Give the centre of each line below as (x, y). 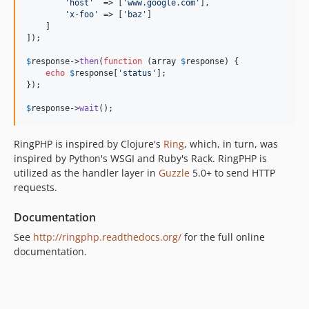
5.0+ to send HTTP (232, 173)
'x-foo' (82, 14)
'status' (137, 73)
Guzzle (174, 173)
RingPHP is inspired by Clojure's (89, 144)
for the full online (223, 237)
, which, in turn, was (231, 144)
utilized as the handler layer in (86, 173)
